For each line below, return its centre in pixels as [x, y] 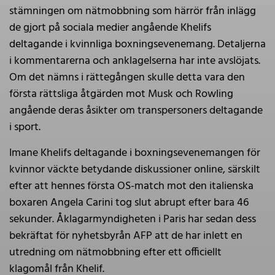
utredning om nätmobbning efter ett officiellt [115, 253]
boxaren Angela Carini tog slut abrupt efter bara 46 [129, 203]
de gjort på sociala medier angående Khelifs [110, 28]
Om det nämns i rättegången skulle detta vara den [127, 78]
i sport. [25, 128]
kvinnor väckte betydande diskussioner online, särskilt [135, 170]
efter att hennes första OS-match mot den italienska [131, 187]
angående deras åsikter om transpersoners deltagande [136, 111]
